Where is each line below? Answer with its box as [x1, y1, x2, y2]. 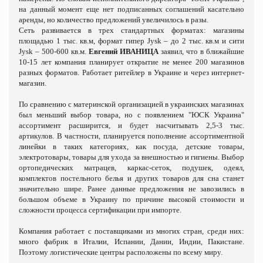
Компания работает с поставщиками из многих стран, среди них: [19, 226, 244, 235]
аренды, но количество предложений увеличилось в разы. [19, 15, 208, 24]
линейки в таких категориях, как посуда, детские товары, [19, 141, 244, 151]
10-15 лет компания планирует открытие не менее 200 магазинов [19, 57, 244, 66]
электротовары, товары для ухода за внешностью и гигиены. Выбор [19, 152, 244, 161]
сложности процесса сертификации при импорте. [19, 205, 181, 214]
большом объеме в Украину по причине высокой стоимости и [19, 194, 244, 204]
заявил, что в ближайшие [159, 46, 244, 56]
